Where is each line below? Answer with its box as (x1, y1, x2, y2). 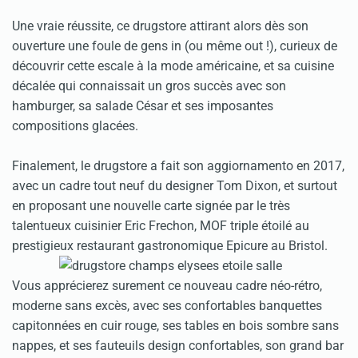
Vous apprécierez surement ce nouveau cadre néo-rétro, (12, 278, 322, 294)
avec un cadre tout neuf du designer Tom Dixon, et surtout (12, 178, 337, 194)
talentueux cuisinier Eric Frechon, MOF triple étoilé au (12, 218, 309, 234)
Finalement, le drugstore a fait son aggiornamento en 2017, (12, 158, 344, 174)
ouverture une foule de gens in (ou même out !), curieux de (12, 38, 337, 54)
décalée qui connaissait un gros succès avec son (12, 78, 286, 94)
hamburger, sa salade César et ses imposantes (12, 98, 273, 114)
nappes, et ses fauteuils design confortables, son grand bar (12, 338, 344, 354)
